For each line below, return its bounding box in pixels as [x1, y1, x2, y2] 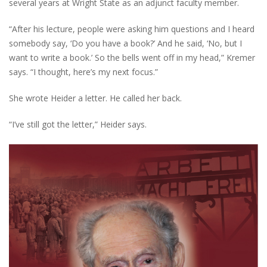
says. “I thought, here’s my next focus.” [9, 66, 158, 77]
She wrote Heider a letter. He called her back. [9, 92, 182, 104]
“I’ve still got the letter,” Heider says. [9, 118, 147, 130]
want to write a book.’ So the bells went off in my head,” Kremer [9, 51, 255, 63]
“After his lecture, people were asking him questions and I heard [9, 23, 254, 35]
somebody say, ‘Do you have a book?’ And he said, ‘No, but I [9, 37, 242, 49]
